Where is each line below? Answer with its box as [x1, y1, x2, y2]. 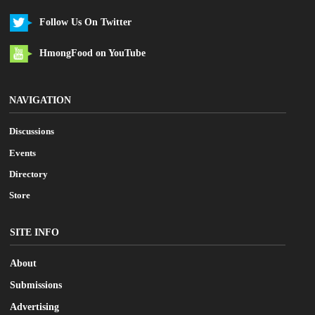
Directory [8, 169, 48, 179]
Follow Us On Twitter [39, 16, 131, 27]
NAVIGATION [8, 94, 71, 105]
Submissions [10, 280, 62, 291]
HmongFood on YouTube [39, 48, 146, 59]
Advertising [10, 302, 59, 313]
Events [8, 148, 36, 158]
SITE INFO [10, 226, 59, 238]
